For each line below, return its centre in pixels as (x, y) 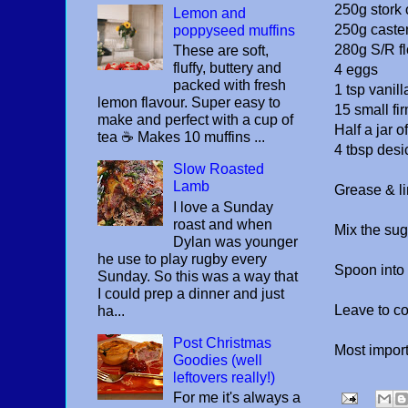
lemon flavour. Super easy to (189, 103)
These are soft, (221, 51)
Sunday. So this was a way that (198, 276)
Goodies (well (218, 360)
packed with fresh (230, 86)
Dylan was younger (236, 241)
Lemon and (210, 14)
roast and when (223, 224)
